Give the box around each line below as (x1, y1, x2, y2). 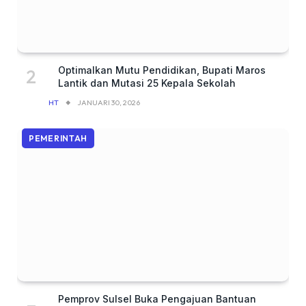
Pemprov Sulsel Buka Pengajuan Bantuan (58, 292, 256, 305)
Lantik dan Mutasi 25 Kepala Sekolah (58, 76, 236, 89)
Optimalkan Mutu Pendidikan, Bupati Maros (58, 64, 266, 76)
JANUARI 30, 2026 (76, 97, 140, 107)
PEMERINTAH (29, 133, 88, 143)
